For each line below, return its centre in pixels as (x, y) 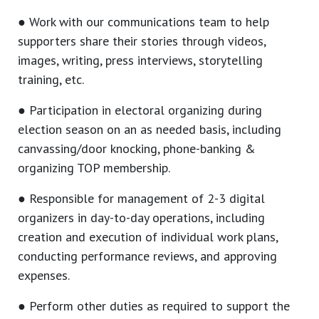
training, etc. (51, 80)
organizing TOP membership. (94, 168)
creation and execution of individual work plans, (148, 237)
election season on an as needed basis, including (150, 130)
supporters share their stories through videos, (142, 41)
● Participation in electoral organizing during (140, 110)
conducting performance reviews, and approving (147, 256)
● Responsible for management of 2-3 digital (141, 199)
